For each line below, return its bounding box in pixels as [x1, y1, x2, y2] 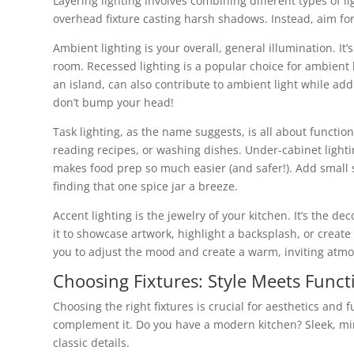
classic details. [53, 335, 130, 350]
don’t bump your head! [53, 95, 174, 110]
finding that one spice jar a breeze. [53, 179, 238, 194]
